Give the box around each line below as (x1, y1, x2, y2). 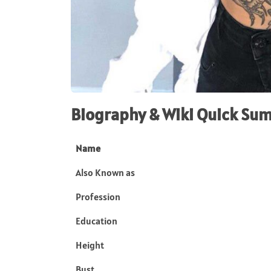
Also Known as (76, 166, 135, 179)
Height (76, 239, 104, 252)
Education (76, 215, 117, 227)
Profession (76, 191, 120, 203)
